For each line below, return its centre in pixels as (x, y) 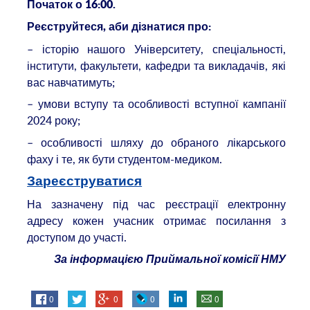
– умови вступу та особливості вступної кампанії (156, 104)
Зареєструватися (85, 182)
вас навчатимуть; (71, 82)
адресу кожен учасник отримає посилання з (156, 220)
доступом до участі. (77, 237)
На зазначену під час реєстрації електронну (156, 204)
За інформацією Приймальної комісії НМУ (170, 260)
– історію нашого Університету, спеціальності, (156, 49)
